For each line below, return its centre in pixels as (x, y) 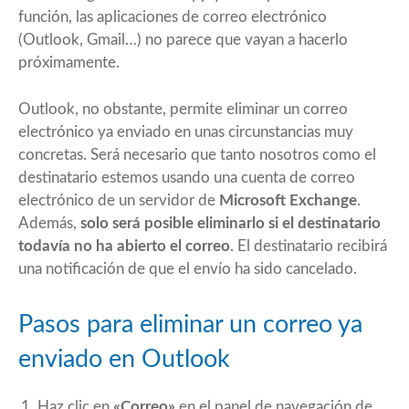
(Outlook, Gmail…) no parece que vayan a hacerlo (183, 39)
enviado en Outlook (124, 359)
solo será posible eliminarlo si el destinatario (229, 223)
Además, (47, 223)
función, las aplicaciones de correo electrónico (173, 16)
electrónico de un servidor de (119, 200)
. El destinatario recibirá (309, 246)
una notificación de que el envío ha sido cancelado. (188, 268)
